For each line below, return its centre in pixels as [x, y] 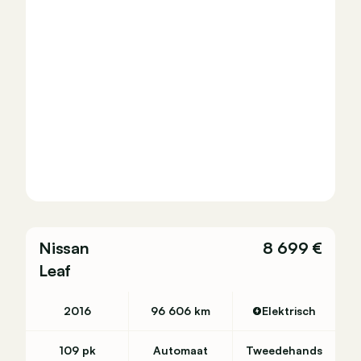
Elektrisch [288, 311]
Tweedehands [284, 350]
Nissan [64, 248]
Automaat [180, 350]
